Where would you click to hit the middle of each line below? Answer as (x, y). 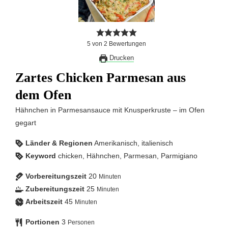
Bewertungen (127, 44)
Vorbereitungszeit (56, 176)
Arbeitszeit (44, 201)
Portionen (42, 222)
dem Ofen (43, 95)
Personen (81, 222)
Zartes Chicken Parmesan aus (101, 77)
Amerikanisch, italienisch (134, 143)
